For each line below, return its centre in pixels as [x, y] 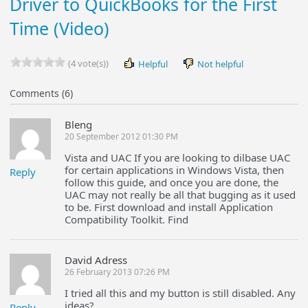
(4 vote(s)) [88, 63]
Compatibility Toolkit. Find [127, 219]
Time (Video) [60, 29]
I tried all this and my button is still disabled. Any [180, 293]
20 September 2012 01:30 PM [122, 136]
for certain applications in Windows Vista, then [175, 170]
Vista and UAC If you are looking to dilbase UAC [178, 157]
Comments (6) [42, 93]
